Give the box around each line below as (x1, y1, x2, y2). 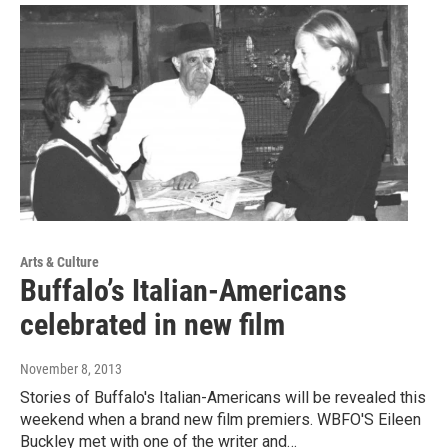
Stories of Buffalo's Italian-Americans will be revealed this (20, 388, 426, 408)
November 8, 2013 (20, 361, 122, 378)
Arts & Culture (20, 254, 99, 271)
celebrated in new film (20, 307, 285, 343)
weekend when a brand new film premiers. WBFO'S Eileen (20, 410, 421, 430)
